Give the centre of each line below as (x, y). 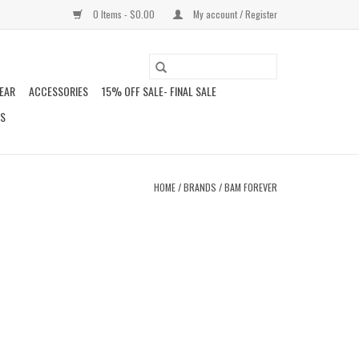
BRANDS (200, 187)
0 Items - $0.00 (124, 14)
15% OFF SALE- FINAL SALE (159, 91)
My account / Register (234, 14)
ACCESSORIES (58, 91)
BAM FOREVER (251, 187)
